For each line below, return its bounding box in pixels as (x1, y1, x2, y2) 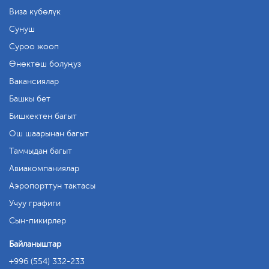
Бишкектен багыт (9, 112, 77, 121)
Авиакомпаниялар (9, 164, 79, 173)
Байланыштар (9, 240, 61, 249)
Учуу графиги (9, 199, 61, 208)
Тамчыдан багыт (9, 147, 72, 156)
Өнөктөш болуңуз (9, 59, 81, 68)
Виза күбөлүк (9, 7, 61, 16)
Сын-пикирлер (9, 216, 66, 225)
